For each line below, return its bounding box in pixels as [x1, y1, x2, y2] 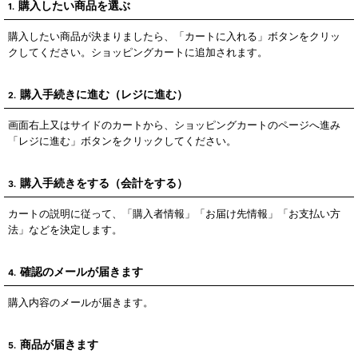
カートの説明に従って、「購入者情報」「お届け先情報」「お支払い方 [8, 207, 340, 220]
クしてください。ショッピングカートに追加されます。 [8, 46, 268, 58]
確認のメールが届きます [20, 265, 143, 278]
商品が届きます [20, 337, 98, 351]
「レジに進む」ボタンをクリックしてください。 [8, 134, 237, 147]
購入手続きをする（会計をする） [20, 176, 188, 189]
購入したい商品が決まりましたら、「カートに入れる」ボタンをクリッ [8, 30, 340, 42]
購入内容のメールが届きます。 [8, 296, 153, 308]
